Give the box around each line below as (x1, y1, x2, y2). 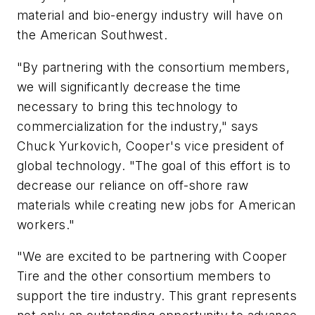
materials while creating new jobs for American (17, 197, 296, 212)
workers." (17, 217, 75, 232)
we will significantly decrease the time (17, 79, 241, 94)
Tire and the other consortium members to (17, 269, 271, 284)
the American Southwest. (17, 27, 168, 43)
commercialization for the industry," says (17, 118, 259, 134)
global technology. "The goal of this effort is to (17, 157, 291, 173)
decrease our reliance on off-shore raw (17, 177, 249, 193)
